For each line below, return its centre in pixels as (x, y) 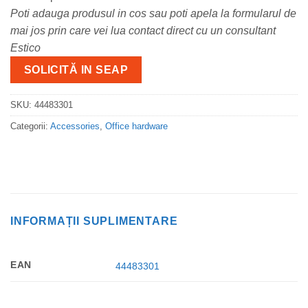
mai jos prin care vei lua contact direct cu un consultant (143, 31)
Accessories (75, 126)
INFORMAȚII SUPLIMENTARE (94, 221)
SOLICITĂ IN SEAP (76, 70)
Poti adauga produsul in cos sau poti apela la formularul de (153, 14)
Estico (25, 48)
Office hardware (136, 126)
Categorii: (30, 126)
